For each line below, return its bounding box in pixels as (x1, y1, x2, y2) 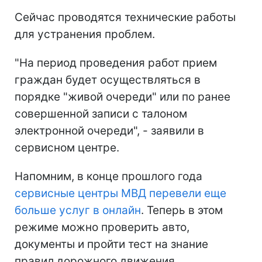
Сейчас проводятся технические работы (15, 10, 236, 24)
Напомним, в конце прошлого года (15, 169, 202, 183)
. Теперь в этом (141, 203, 223, 217)
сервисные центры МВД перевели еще (15, 186, 226, 200)
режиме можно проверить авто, (15, 220, 189, 234)
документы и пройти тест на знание (15, 237, 208, 251)
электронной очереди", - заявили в (15, 123, 204, 137)
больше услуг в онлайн (15, 203, 141, 217)
